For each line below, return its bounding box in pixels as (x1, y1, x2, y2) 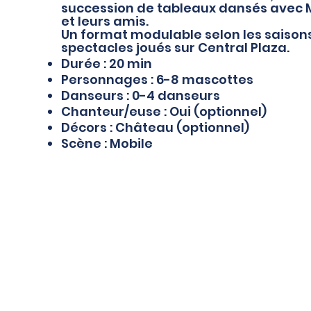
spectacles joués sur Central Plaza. (60, 38, 289, 56)
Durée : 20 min (60, 54, 152, 72)
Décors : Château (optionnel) (60, 118, 249, 136)
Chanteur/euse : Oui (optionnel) (60, 102, 267, 120)
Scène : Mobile (60, 134, 155, 152)
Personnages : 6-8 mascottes (60, 70, 253, 88)
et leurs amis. (60, 12, 151, 30)
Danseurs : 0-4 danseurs (60, 86, 220, 104)
